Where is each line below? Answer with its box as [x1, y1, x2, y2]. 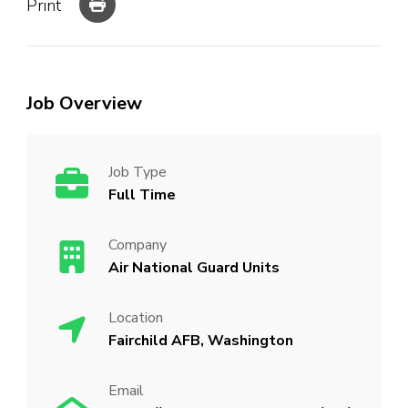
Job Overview [26, 90, 142, 116]
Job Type [108, 161, 167, 182]
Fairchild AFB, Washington [108, 330, 293, 351]
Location [108, 307, 163, 328]
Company [108, 234, 167, 255]
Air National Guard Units [108, 257, 280, 278]
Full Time [108, 184, 176, 205]
